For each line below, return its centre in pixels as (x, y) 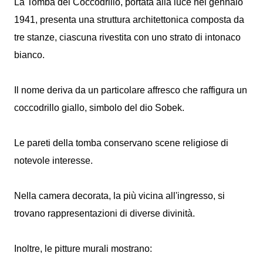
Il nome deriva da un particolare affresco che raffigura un (131, 90)
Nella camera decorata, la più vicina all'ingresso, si (119, 196)
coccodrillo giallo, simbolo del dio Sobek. (99, 108)
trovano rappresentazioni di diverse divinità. (106, 213)
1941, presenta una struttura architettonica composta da (129, 20)
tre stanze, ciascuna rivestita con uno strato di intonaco (127, 37)
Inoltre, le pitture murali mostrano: (83, 249)
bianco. (31, 55)
